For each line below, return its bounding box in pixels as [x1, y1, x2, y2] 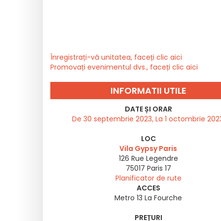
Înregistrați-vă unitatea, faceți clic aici [50, 52, 182, 62]
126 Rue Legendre [118, 153, 178, 163]
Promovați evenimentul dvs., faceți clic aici [50, 62, 198, 72]
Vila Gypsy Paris [119, 144, 177, 153]
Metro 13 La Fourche [114, 193, 182, 203]
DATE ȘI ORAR [124, 104, 172, 114]
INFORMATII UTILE [110, 84, 186, 97]
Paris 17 [147, 163, 171, 173]
